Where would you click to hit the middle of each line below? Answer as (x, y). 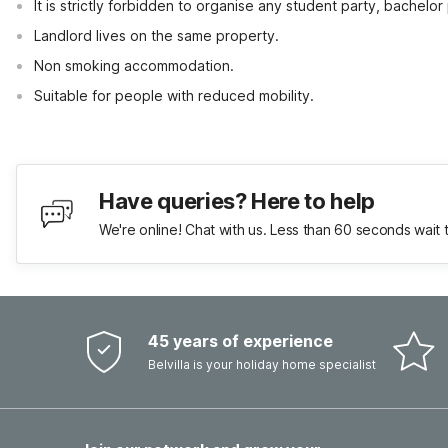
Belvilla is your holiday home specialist (262, 364)
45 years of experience (240, 341)
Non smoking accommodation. (134, 65)
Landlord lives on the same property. (156, 35)
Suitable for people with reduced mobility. (174, 95)
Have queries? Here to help (237, 201)
